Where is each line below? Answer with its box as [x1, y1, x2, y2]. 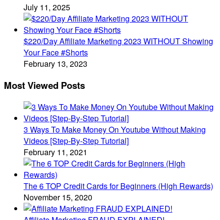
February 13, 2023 [24, 58, 87, 70]
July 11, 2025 [24, 1, 70, 13]
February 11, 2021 [24, 146, 87, 158]
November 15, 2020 [24, 191, 92, 203]
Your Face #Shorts [24, 47, 88, 58]
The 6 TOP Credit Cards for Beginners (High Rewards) [24, 180, 213, 192]
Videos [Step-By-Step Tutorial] [24, 135, 129, 146]
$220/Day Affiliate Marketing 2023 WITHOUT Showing [24, 35, 213, 47]
